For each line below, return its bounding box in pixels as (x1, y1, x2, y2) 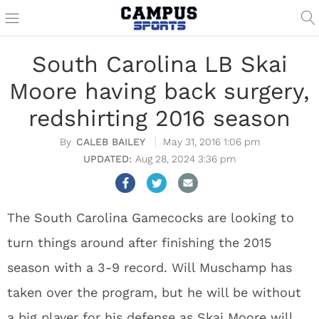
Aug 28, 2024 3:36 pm (135, 153, 236, 164)
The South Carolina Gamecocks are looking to (7, 210, 294, 225)
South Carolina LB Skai (31, 51, 288, 78)
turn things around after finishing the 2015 (7, 235, 271, 250)
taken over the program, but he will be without (7, 285, 301, 300)
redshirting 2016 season (28, 105, 291, 132)
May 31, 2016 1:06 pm (162, 136, 260, 147)
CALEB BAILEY (75, 136, 145, 147)
